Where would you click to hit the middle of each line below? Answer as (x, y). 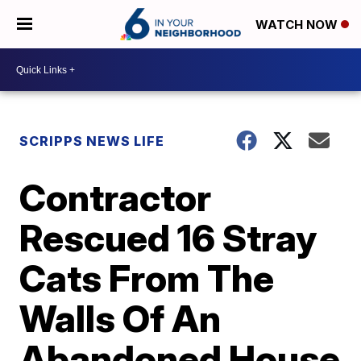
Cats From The (147, 278)
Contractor (116, 197)
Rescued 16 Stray (168, 238)
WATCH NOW (298, 25)
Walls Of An (120, 318)
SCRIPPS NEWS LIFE (92, 141)
